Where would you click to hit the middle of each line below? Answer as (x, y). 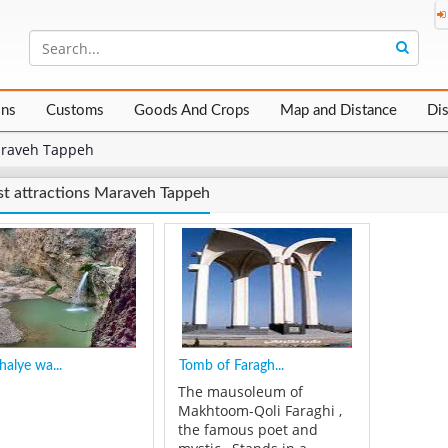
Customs (75, 111)
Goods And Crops (192, 111)
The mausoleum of (240, 392)
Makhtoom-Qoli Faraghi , (259, 411)
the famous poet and (247, 430)
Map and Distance (338, 111)
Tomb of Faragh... (231, 366)
